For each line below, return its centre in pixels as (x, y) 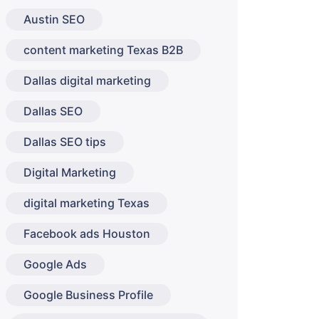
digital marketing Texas (87, 203)
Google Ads (55, 264)
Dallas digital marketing (87, 80)
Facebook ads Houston (87, 234)
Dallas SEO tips (65, 142)
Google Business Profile (88, 295)
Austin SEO (54, 19)
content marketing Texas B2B (103, 50)
